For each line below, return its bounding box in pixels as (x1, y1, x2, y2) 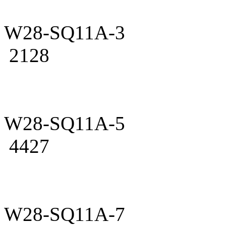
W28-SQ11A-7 (4, 203, 125, 225)
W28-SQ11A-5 (4, 112, 125, 134)
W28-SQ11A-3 (4, 21, 125, 43)
